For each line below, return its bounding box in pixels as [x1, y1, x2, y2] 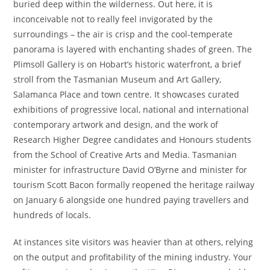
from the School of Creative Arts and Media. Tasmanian [13, 149, 237, 160]
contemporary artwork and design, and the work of [13, 119, 219, 130]
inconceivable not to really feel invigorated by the [13, 13, 213, 25]
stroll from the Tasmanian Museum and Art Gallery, [13, 74, 222, 85]
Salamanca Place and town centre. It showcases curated [13, 89, 240, 100]
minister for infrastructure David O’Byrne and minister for [13, 164, 248, 175]
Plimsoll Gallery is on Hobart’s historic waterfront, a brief [13, 58, 242, 70]
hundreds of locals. [13, 209, 92, 221]
